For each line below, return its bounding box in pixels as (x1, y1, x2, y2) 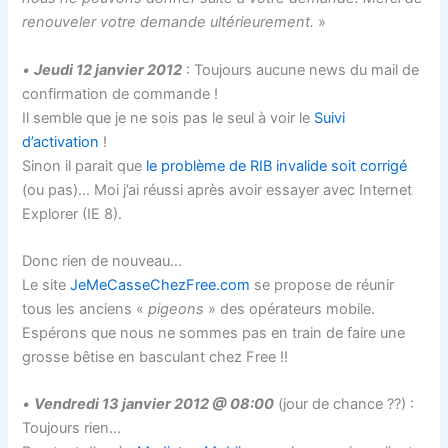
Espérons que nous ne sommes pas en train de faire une (22, 324, 406, 343)
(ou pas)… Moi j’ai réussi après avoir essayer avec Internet (22, 180, 413, 199)
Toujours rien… (22, 419, 122, 438)
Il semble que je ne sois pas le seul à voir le (22, 108, 315, 127)
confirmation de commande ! (22, 84, 219, 103)
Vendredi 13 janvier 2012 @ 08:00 (34, 395, 275, 414)
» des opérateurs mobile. (204, 300, 376, 319)
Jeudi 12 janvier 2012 (34, 60, 183, 79)
